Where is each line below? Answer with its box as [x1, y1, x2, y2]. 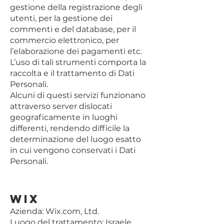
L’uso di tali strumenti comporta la [10, 57, 146, 67]
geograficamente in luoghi [10, 112, 117, 122]
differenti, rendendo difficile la [10, 123, 129, 133]
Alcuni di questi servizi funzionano [10, 90, 145, 100]
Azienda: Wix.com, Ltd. [10, 206, 99, 216]
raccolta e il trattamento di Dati [10, 68, 134, 78]
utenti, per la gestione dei [10, 13, 112, 23]
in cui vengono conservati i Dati [10, 145, 135, 155]
